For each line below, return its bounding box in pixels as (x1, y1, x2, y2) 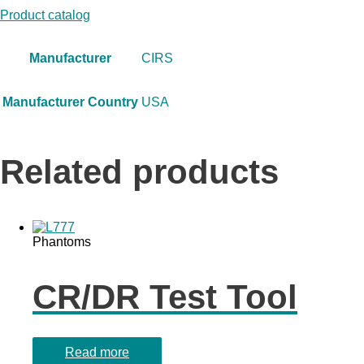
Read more (65, 344, 129, 359)
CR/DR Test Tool (32, 278, 297, 317)
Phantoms (32, 235, 91, 249)
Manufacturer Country (2, 94, 138, 109)
